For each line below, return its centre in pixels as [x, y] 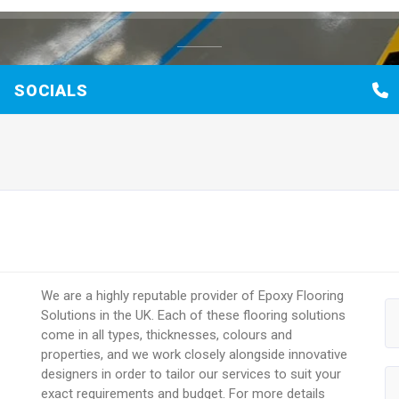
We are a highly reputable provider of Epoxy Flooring [193, 296]
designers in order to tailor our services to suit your [191, 375]
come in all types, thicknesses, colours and [167, 335]
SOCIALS [51, 90]
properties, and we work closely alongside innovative [195, 355]
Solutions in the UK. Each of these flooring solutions [194, 316]
